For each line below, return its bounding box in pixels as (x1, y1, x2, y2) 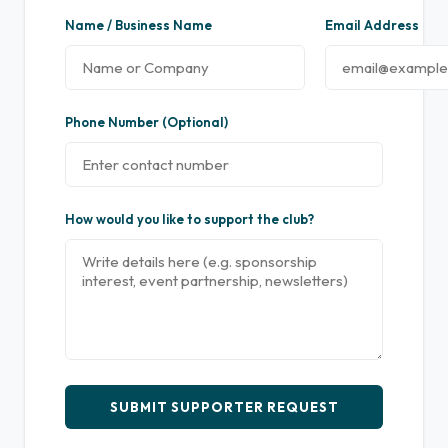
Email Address (325, 16, 419, 33)
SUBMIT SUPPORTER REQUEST (109, 398, 339, 415)
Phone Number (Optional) (65, 113, 228, 130)
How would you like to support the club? (65, 210, 314, 227)
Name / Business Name (65, 16, 212, 33)
